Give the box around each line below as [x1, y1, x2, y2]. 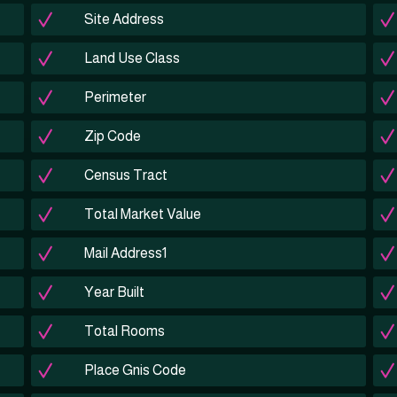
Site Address [83, 12, 164, 27]
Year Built [83, 284, 144, 300]
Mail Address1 [83, 245, 167, 261]
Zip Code [83, 128, 141, 144]
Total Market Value [83, 206, 201, 222]
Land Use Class [83, 51, 180, 66]
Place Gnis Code [83, 362, 186, 378]
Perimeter [83, 90, 146, 105]
